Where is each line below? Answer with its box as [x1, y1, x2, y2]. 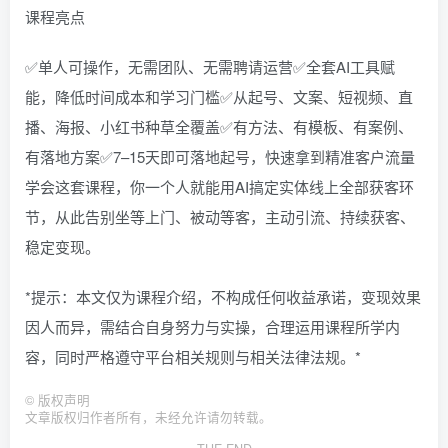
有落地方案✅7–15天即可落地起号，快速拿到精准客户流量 [25, 146, 415, 168]
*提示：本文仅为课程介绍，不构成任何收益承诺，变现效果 [25, 286, 421, 308]
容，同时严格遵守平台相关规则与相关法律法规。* [25, 346, 361, 368]
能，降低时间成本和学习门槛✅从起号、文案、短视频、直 [25, 86, 413, 108]
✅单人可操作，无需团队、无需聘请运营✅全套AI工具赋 [25, 56, 395, 78]
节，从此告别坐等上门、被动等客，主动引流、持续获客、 [25, 206, 415, 228]
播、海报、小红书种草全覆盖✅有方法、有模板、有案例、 [25, 116, 413, 138]
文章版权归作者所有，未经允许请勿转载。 [25, 408, 272, 427]
